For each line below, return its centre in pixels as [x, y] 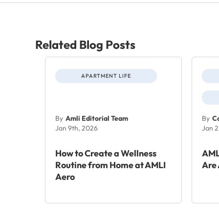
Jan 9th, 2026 [77, 128]
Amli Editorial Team [97, 118]
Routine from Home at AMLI [110, 165]
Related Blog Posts [85, 44]
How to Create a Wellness [106, 153]
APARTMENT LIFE [106, 76]
